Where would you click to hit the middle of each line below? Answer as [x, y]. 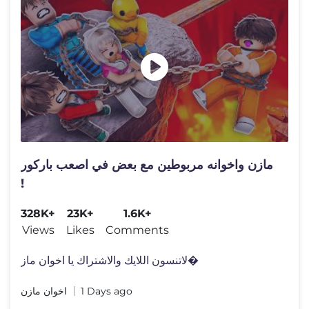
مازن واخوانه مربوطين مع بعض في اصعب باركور [147, 165]
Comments [137, 230]
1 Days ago [107, 291]
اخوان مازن [44, 291]
